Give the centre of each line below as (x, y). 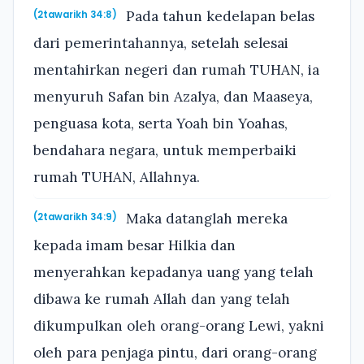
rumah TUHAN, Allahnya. (117, 177)
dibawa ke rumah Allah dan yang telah (162, 299)
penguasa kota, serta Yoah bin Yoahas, (160, 123)
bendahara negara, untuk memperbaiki (165, 150)
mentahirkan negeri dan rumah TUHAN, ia (176, 69)
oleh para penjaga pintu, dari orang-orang (175, 353)
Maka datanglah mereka (205, 219)
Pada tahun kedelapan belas (219, 16)
